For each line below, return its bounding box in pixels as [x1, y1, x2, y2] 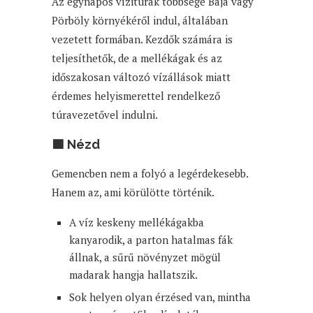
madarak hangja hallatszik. [69, 267, 198, 282]
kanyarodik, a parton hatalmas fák [69, 232, 233, 247]
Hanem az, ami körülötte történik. [52, 184, 214, 199]
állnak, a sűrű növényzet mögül [69, 249, 221, 264]
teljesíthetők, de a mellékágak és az [52, 50, 222, 65]
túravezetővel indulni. [52, 107, 158, 122]
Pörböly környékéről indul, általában [52, 13, 228, 27]
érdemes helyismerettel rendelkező [52, 88, 220, 103]
